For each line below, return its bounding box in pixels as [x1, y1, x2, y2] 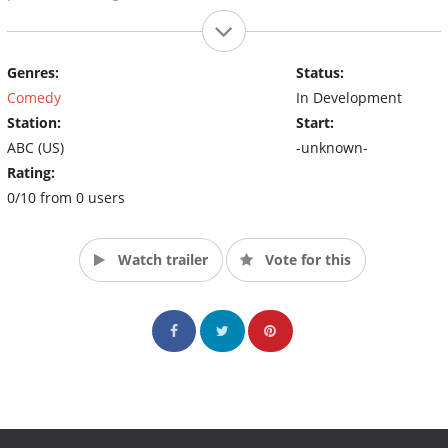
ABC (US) [7, 137, 64, 157]
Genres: [7, 62, 59, 82]
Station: [7, 112, 61, 132]
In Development [295, 87, 402, 107]
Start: [295, 112, 334, 132]
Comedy [7, 87, 61, 107]
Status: [295, 62, 344, 82]
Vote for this [260, 249, 351, 269]
